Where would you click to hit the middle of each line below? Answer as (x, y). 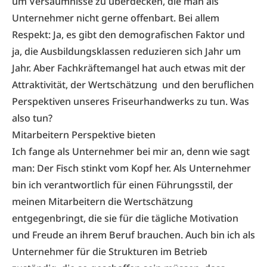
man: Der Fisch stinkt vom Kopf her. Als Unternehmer (131, 168)
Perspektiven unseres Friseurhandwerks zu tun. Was (131, 101)
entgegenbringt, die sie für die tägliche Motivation (125, 218)
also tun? (32, 118)
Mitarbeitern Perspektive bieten (84, 135)
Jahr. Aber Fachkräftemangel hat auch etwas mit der (129, 68)
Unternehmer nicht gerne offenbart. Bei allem (116, 18)
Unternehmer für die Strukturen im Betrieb (110, 252)
